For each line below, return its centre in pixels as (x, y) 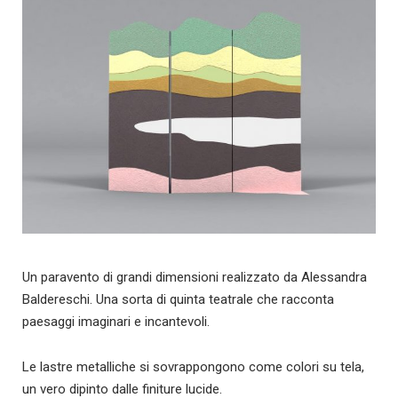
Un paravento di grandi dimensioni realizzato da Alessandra (195, 278)
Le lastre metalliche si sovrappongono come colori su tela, (193, 367)
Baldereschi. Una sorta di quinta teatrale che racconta (178, 300)
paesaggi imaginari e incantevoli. (116, 322)
